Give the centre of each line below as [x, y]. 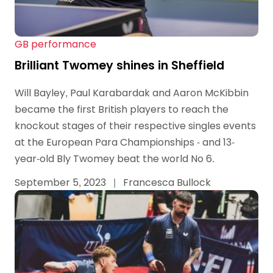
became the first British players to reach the [122, 110]
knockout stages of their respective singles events [135, 126]
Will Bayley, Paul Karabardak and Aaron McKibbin [132, 93]
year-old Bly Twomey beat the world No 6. [115, 159]
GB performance [55, 44]
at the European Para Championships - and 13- [125, 143]
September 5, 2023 [62, 182]
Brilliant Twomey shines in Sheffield [119, 66]
